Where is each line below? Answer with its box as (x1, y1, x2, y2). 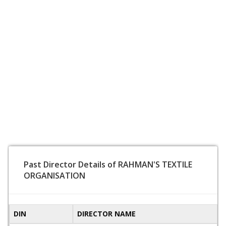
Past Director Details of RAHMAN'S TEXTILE (24, 159, 192, 170)
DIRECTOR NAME (77, 209, 136, 218)
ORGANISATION (24, 170, 85, 181)
